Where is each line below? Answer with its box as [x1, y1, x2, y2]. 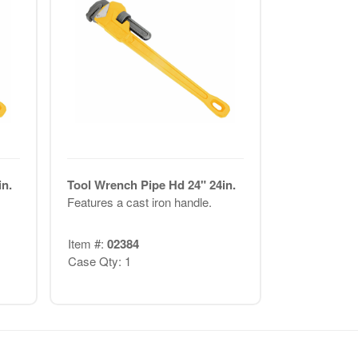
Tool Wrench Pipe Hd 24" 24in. [66, 175, 236, 193]
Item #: [67, 235, 107, 253]
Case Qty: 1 [67, 253, 131, 270]
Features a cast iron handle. [66, 193, 212, 210]
